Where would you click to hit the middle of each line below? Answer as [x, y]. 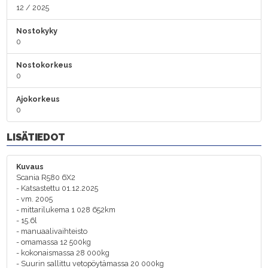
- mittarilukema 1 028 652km [66, 209]
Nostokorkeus [45, 65]
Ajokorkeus [38, 99]
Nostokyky [37, 31]
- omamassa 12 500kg [54, 242]
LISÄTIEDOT [36, 137]
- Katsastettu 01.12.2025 [57, 188]
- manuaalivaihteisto [52, 231]
